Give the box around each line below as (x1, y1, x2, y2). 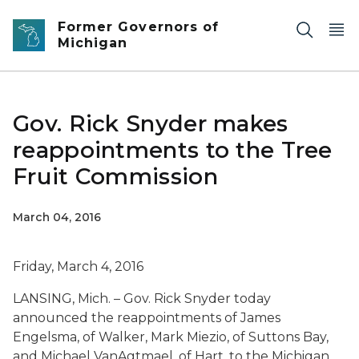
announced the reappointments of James (13, 310, 280, 325)
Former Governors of (58, 19, 219, 34)
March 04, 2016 (13, 210, 101, 224)
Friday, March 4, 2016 (13, 259, 143, 274)
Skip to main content (7, 10, 137, 24)
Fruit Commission (13, 163, 218, 190)
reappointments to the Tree (13, 136, 333, 163)
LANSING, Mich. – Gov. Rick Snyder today (13, 291, 271, 306)
